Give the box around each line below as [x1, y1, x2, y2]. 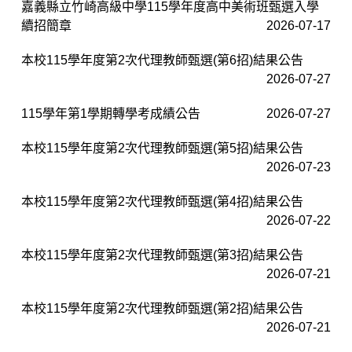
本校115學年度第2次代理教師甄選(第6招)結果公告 [21, 53, 303, 67]
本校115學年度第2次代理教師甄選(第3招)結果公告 [21, 247, 303, 262]
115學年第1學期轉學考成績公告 [21, 106, 200, 120]
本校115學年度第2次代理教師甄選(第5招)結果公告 [21, 141, 303, 155]
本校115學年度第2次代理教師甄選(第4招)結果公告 [21, 194, 303, 208]
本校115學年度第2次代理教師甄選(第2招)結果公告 [21, 301, 303, 315]
